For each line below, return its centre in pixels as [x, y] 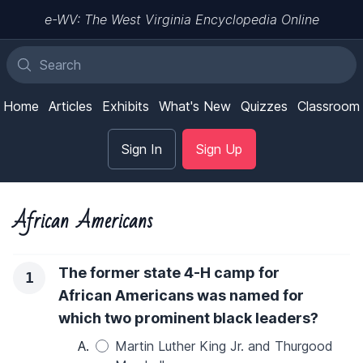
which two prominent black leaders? [188, 318]
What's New [195, 106]
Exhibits [126, 106]
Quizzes [264, 106]
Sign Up [219, 149]
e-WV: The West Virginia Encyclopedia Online [181, 19]
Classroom [329, 106]
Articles [70, 106]
